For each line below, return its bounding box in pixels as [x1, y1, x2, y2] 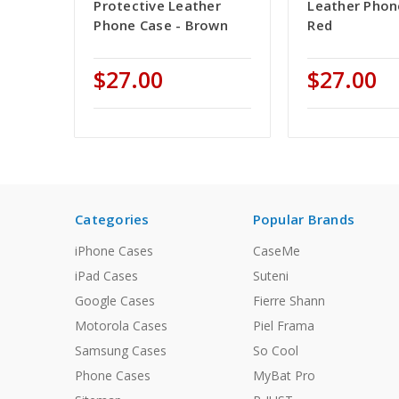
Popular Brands [252, 210, 354, 229]
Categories [75, 210, 150, 229]
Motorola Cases [75, 317, 167, 335]
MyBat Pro [252, 367, 315, 385]
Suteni [252, 267, 289, 285]
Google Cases [75, 292, 155, 310]
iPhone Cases [75, 242, 153, 260]
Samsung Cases [75, 342, 167, 360]
